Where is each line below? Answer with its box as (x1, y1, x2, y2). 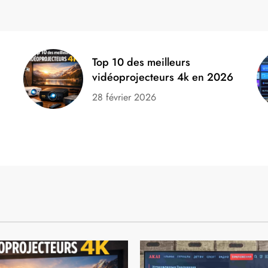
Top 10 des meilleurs (92, 54, 191, 70)
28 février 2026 (92, 90, 157, 104)
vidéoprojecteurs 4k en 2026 (92, 69, 234, 85)
